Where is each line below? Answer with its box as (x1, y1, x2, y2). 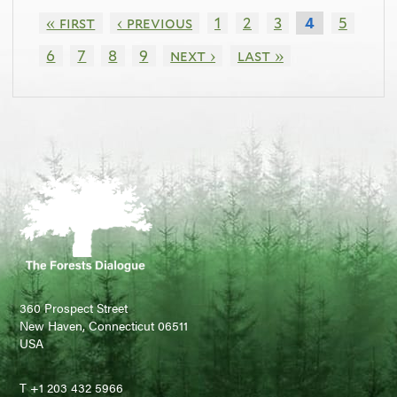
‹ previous (117, 13, 193, 32)
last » (237, 47, 284, 66)
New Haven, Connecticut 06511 (19, 316, 189, 335)
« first (46, 13, 96, 32)
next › (170, 47, 216, 66)
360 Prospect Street (19, 299, 128, 317)
